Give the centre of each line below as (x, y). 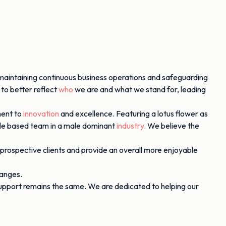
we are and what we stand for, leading (139, 89)
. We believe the (172, 126)
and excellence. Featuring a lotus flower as (133, 114)
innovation (41, 114)
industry (130, 126)
